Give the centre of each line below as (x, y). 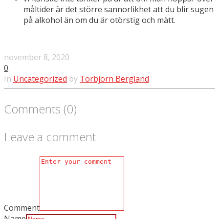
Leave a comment (50, 137)
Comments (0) (40, 109)
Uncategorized (40, 79)
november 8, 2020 (37, 57)
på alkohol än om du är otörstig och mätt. (99, 20)
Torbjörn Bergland (114, 79)
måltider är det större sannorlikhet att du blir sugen (119, 9)
